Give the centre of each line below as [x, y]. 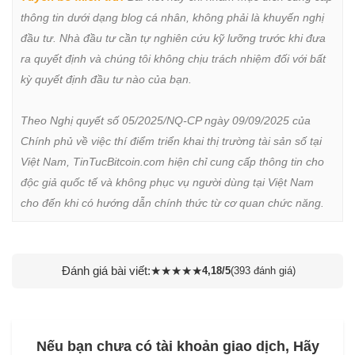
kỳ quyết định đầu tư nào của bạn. [106, 79]
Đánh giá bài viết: [106, 270]
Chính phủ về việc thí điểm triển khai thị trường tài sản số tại [171, 141]
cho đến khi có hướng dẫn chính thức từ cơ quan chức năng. [172, 202]
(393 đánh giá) [263, 270]
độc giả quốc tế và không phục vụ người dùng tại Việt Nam [167, 182]
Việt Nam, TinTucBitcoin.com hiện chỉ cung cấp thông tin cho [172, 161]
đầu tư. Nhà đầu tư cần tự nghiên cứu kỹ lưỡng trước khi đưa [173, 38]
